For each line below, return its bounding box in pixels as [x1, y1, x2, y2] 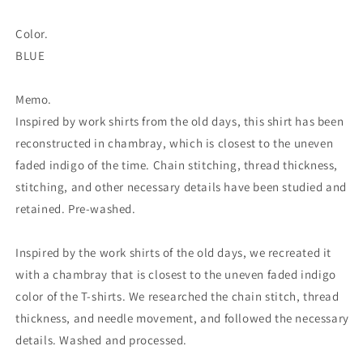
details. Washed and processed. [15, 331, 188, 348]
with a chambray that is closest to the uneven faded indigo [15, 266, 336, 282]
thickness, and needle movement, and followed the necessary [15, 310, 349, 326]
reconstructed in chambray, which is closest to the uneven [15, 135, 334, 151]
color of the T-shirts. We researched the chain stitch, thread [15, 288, 340, 304]
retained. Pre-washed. [15, 200, 136, 216]
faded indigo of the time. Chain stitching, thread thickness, [15, 156, 339, 173]
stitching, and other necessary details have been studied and [15, 178, 348, 194]
